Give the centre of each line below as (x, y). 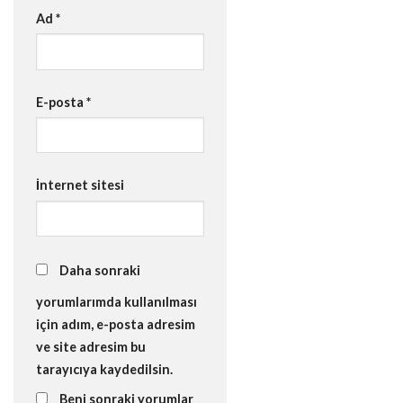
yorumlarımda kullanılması (116, 302)
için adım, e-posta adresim (116, 325)
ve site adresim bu (91, 347)
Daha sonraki (100, 271)
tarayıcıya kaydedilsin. (104, 370)
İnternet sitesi (80, 185)
